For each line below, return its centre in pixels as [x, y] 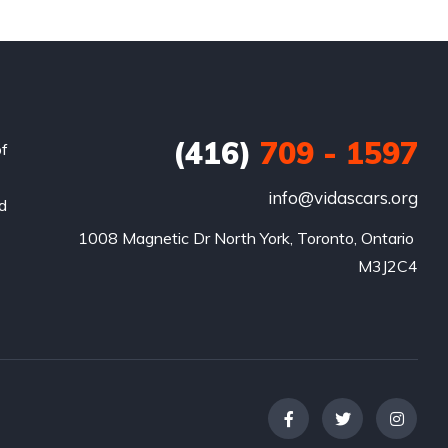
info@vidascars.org [342, 197]
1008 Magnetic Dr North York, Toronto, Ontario [245, 238]
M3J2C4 [387, 266]
